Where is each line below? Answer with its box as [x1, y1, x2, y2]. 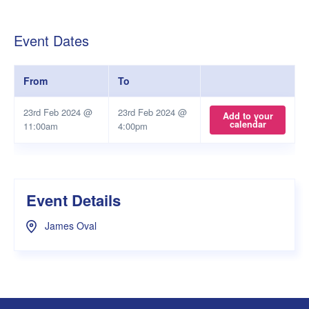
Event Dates [14, 30, 89, 50]
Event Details [26, 189, 121, 212]
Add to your [222, 110, 273, 123]
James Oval [42, 218, 97, 232]
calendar [229, 118, 266, 131]
